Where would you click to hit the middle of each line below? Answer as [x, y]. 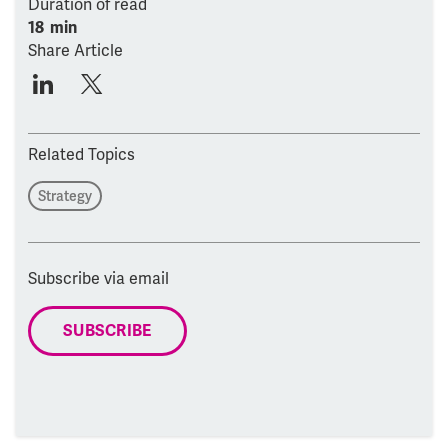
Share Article [75, 50]
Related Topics [81, 154]
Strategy [65, 195]
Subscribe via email [98, 278]
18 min [52, 27]
